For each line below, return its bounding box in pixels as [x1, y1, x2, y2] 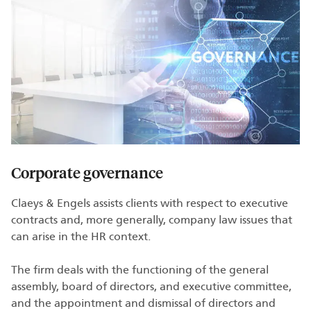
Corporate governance [11, 162, 163, 182]
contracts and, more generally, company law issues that [11, 214, 292, 226]
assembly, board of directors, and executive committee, [11, 280, 292, 292]
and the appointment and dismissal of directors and [11, 297, 276, 309]
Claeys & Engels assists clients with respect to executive [11, 197, 288, 209]
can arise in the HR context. [11, 230, 151, 242]
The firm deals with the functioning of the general [11, 264, 269, 276]
